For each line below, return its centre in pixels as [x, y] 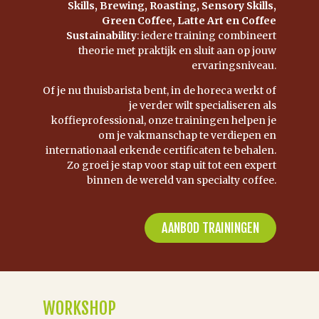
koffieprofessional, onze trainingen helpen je [164, 121]
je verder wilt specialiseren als [203, 106]
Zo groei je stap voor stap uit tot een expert [172, 166]
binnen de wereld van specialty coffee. [182, 181]
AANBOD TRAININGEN [210, 228]
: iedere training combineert [206, 35]
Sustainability [101, 35]
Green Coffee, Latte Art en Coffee [189, 20]
